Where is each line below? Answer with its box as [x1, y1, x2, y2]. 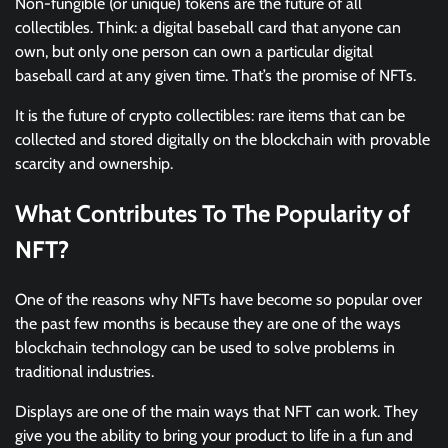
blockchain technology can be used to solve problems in [15, 338, 395, 358]
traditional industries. [15, 362, 154, 382]
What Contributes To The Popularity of [15, 199, 410, 229]
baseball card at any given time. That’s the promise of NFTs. [15, 66, 416, 86]
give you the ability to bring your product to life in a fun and [15, 426, 413, 446]
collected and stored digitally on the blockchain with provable [15, 130, 430, 150]
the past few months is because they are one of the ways [15, 314, 401, 334]
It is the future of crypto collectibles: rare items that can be [15, 106, 405, 126]
